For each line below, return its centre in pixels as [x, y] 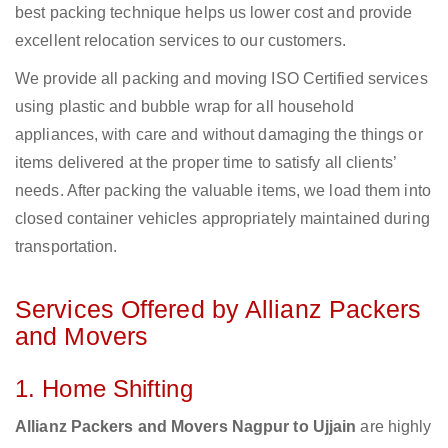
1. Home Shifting [104, 389]
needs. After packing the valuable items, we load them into [223, 191]
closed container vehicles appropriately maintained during [222, 219]
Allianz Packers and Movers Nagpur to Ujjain [186, 427]
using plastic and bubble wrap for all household [184, 107]
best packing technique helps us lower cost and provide [214, 13]
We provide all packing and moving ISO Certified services [221, 79]
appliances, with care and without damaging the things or [219, 135]
